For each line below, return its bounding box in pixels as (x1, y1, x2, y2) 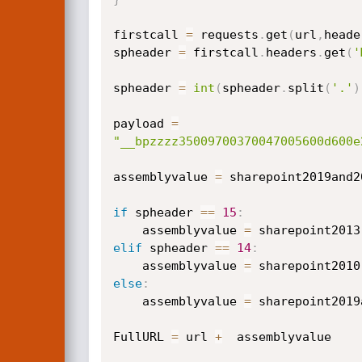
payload (112, 116, 171, 131)
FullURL (112, 330, 171, 344)
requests (192, 27, 259, 42)
